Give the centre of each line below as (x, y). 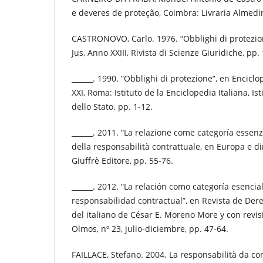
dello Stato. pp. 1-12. (112, 107)
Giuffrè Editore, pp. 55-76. (122, 161)
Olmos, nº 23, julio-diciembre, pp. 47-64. (150, 229)
